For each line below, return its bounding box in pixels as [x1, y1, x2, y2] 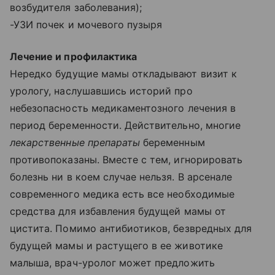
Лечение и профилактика [10, 50, 137, 63]
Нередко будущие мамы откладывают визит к [10, 68, 237, 80]
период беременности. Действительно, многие [10, 119, 241, 131]
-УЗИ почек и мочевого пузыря [10, 18, 163, 31]
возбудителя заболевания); [10, 1, 142, 14]
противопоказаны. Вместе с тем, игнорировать [10, 153, 243, 166]
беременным [140, 136, 205, 149]
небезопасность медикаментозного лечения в [10, 102, 236, 114]
